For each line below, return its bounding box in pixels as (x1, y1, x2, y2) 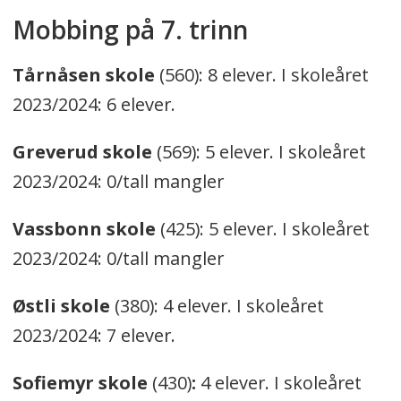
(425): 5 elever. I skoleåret (155, 216, 370, 241)
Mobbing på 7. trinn (12, 12, 248, 47)
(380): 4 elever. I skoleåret (109, 293, 324, 318)
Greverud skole (12, 139, 152, 164)
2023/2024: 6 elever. (12, 91, 175, 116)
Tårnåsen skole (12, 62, 155, 87)
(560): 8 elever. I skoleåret (154, 62, 369, 87)
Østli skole (12, 293, 110, 318)
